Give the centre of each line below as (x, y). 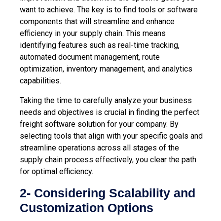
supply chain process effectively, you (85, 159)
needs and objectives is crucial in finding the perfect (110, 112)
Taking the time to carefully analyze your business (106, 100)
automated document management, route (90, 57)
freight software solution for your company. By (99, 124)
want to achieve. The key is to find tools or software (109, 9)
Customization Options (87, 207)
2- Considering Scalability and (108, 193)
